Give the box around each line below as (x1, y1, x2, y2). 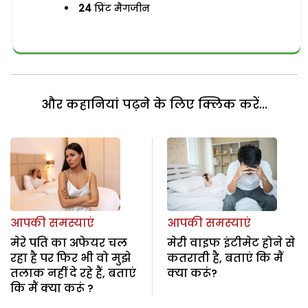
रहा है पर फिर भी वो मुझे (10, 250, 131, 266)
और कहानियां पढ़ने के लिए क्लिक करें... (41, 96, 267, 113)
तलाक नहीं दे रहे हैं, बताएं (10, 265, 136, 281)
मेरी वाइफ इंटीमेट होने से (166, 234, 295, 251)
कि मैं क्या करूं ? (10, 280, 93, 296)
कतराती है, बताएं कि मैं (166, 250, 283, 266)
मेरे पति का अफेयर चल (10, 234, 127, 251)
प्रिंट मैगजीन (91, 1, 151, 15)
